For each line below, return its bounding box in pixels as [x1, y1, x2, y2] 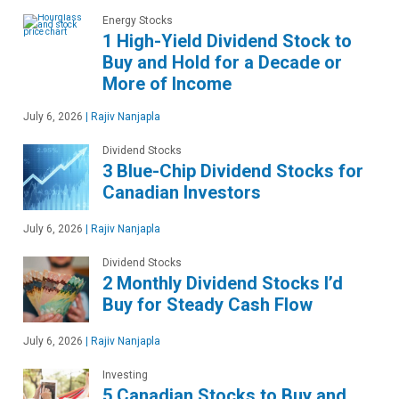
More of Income [102, 73, 232, 95]
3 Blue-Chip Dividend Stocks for [102, 160, 363, 183]
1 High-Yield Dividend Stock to [102, 30, 352, 53]
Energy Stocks [102, 14, 173, 28]
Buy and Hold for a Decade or [102, 52, 342, 74]
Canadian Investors [102, 182, 261, 204]
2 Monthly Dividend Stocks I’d [102, 273, 343, 295]
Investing [102, 369, 148, 382]
